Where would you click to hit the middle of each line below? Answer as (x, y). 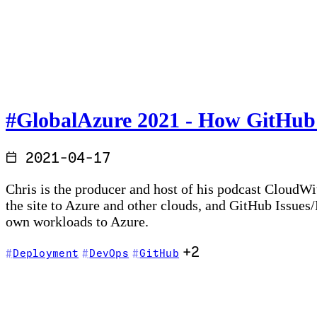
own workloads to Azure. (77, 222)
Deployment (46, 254)
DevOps (109, 254)
